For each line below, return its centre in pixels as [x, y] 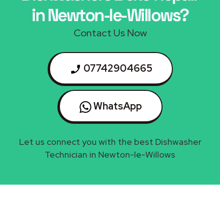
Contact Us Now [110, 33]
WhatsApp [117, 106]
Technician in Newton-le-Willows [110, 154]
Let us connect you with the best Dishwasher [110, 141]
